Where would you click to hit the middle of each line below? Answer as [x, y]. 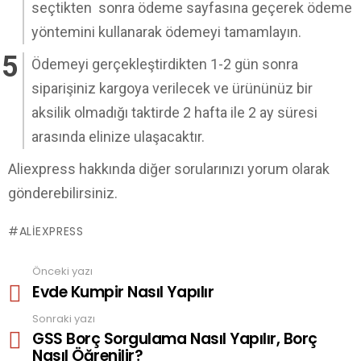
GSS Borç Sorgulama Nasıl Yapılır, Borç [175, 339]
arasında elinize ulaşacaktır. [118, 136]
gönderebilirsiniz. [63, 193]
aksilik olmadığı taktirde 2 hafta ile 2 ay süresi [174, 112]
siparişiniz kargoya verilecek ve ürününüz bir [172, 88]
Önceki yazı [62, 272]
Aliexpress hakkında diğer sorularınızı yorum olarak [169, 168]
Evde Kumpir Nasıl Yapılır [123, 292]
